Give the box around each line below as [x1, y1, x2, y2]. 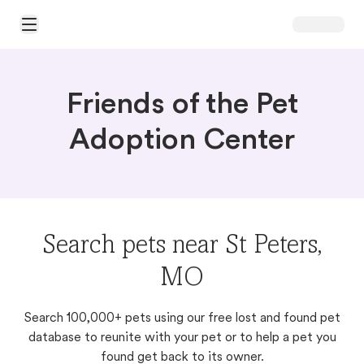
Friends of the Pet [66, 91, 298, 120]
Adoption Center [69, 127, 295, 156]
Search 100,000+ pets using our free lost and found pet [24, 312, 340, 325]
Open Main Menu [19, 24, 106, 37]
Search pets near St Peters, [41, 234, 323, 260]
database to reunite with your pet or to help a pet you [28, 331, 336, 344]
